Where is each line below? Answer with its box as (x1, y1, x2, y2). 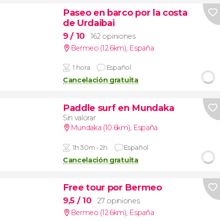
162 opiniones (90, 31, 136, 41)
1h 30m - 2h (73, 143, 108, 151)
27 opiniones (97, 196, 140, 205)
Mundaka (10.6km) (70, 123, 130, 133)
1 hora (73, 63, 90, 72)
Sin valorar (62, 113, 96, 123)
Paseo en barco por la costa (62, 7, 188, 19)
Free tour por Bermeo (62, 182, 162, 193)
